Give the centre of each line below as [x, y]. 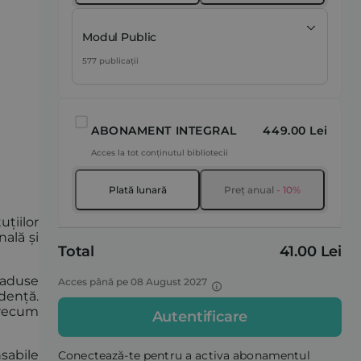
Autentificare [200, 317]
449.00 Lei [295, 131]
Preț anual [249, 190]
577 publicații [110, 61]
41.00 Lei [310, 251]
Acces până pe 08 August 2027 [133, 282]
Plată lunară [137, 190]
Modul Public [120, 37]
